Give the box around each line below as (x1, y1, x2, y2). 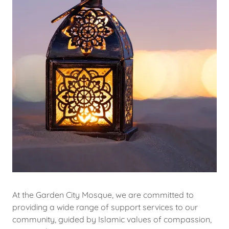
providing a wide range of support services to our (12, 202, 198, 212)
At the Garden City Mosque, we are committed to (12, 190, 194, 200)
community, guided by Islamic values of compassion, (12, 214, 212, 224)
